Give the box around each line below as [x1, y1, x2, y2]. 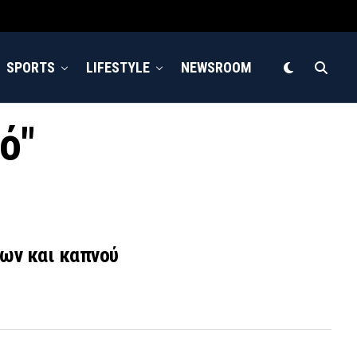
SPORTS [6, 59, 55, 76]
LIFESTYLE [86, 59, 150, 76]
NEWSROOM [181, 59, 252, 76]
